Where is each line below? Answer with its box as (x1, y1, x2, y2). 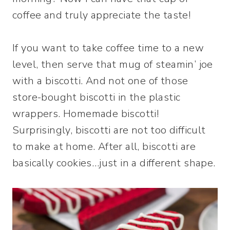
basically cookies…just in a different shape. (12, 156, 216, 170)
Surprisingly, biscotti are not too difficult (12, 123, 206, 137)
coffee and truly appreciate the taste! (12, 8, 191, 22)
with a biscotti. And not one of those (12, 74, 188, 88)
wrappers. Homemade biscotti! (12, 107, 159, 121)
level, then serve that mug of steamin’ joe (12, 57, 213, 71)
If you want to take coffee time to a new (12, 41, 204, 55)
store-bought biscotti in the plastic (12, 90, 181, 104)
